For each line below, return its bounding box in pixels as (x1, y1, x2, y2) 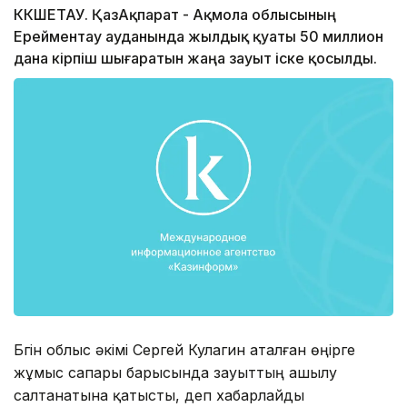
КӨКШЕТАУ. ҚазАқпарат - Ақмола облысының (14, 5, 336, 25)
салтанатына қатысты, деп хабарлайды (14, 385, 304, 404)
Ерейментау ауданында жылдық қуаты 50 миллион (14, 27, 383, 46)
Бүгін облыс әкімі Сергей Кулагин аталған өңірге (14, 340, 355, 359)
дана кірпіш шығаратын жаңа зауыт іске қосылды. (14, 49, 377, 68)
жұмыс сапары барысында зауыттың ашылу (14, 362, 337, 382)
